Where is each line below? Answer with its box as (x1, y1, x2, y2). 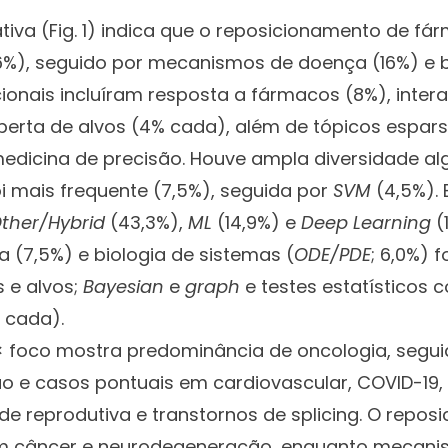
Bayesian (83, 273, 169, 299)
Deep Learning (301, 209, 431, 235)
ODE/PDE (294, 241, 371, 267)
